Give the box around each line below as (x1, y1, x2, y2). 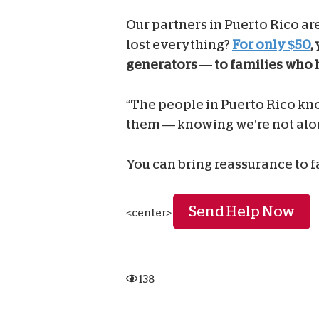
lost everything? (126, 38, 232, 52)
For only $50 (232, 38, 310, 52)
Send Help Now (189, 204, 295, 219)
